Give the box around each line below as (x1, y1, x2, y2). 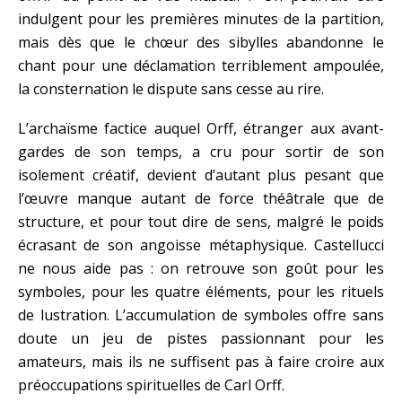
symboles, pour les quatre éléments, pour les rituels (18, 281, 384, 301)
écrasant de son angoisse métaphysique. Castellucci (18, 234, 384, 255)
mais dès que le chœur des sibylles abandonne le (18, 31, 384, 52)
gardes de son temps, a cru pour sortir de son (18, 141, 384, 162)
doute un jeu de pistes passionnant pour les (18, 328, 384, 348)
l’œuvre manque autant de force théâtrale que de (18, 188, 384, 208)
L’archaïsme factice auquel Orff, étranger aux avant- (18, 118, 384, 138)
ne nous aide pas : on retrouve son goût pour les (18, 258, 384, 278)
